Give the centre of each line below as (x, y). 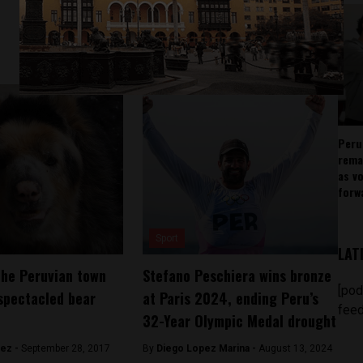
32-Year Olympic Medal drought (239, 321)
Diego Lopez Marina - (207, 348)
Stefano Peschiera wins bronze (237, 275)
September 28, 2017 (65, 348)
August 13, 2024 (295, 348)
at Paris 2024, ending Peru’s (230, 298)
